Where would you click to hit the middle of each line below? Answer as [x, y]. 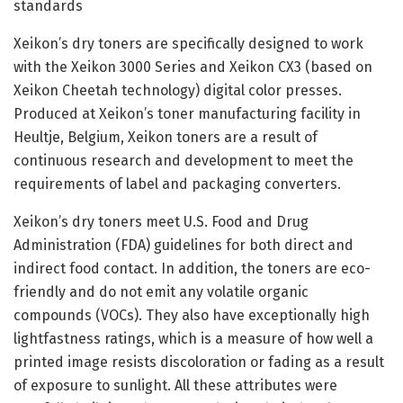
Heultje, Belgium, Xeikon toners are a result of [166, 137]
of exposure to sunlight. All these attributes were [175, 385]
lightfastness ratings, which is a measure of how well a [193, 338]
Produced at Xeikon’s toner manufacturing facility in [187, 113]
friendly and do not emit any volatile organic [161, 291]
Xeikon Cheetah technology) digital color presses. [178, 90]
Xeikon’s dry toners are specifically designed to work [188, 43]
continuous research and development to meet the [184, 160]
